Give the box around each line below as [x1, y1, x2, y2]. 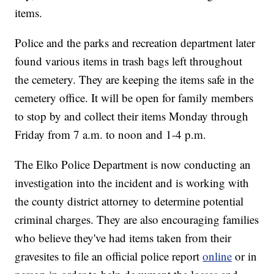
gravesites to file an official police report [15, 248, 203, 264]
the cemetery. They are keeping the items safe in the [15, 72, 254, 87]
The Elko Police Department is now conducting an [15, 157, 251, 172]
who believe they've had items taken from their [15, 230, 232, 246]
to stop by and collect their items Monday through [15, 108, 249, 124]
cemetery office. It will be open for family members [15, 90, 254, 106]
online [202, 248, 232, 264]
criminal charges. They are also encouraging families [15, 212, 259, 228]
